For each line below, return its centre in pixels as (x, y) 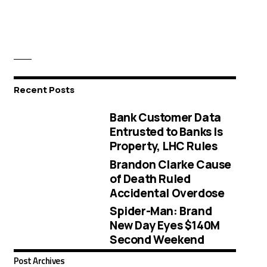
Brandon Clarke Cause (171, 164)
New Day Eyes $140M (165, 226)
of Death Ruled (150, 178)
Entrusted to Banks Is (166, 131)
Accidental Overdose (167, 193)
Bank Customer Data (165, 117)
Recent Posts (44, 90)
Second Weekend (157, 240)
